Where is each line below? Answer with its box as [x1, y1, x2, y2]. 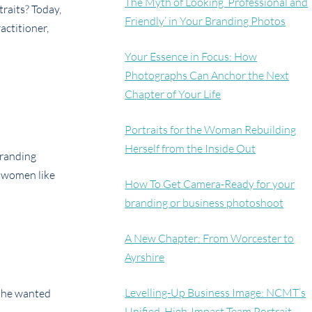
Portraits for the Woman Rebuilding [125, 123, 297, 137]
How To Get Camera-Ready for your [125, 177, 295, 192]
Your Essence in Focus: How [125, 49, 258, 64]
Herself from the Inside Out [125, 141, 256, 156]
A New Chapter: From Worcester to [125, 231, 295, 246]
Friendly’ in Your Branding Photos [125, 14, 286, 29]
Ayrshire [125, 250, 165, 265]
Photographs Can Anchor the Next [125, 68, 290, 83]
